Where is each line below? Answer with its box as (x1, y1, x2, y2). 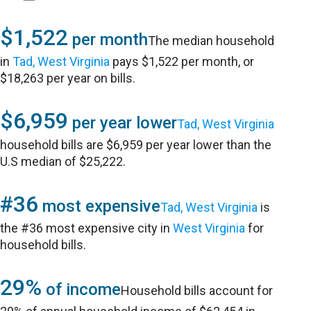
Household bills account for (121, 283, 274, 298)
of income (42, 280, 121, 299)
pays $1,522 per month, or (110, 54, 255, 69)
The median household (148, 33, 275, 48)
